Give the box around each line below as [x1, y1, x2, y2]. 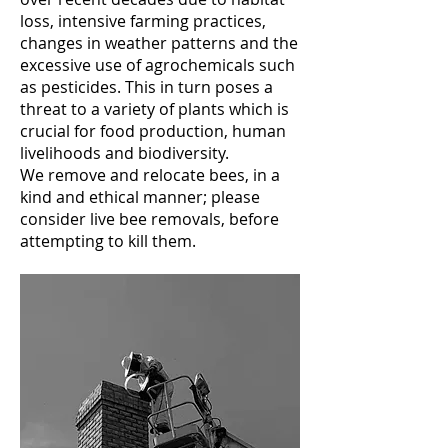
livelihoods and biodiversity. [20, 142, 229, 164]
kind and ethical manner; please [20, 186, 260, 208]
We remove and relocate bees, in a [20, 164, 280, 186]
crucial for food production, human [20, 120, 286, 142]
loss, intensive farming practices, [20, 10, 266, 32]
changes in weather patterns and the [20, 32, 298, 54]
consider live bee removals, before [20, 208, 279, 230]
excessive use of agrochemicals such [20, 54, 295, 76]
